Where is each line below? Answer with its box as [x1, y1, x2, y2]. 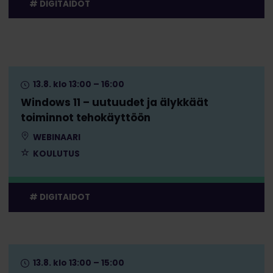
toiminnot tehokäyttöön [20, 110, 151, 126]
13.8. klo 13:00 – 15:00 [30, 257, 124, 269]
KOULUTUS [30, 148, 80, 160]
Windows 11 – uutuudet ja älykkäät [20, 95, 208, 110]
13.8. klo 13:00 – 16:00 [30, 79, 124, 91]
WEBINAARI [30, 132, 80, 144]
